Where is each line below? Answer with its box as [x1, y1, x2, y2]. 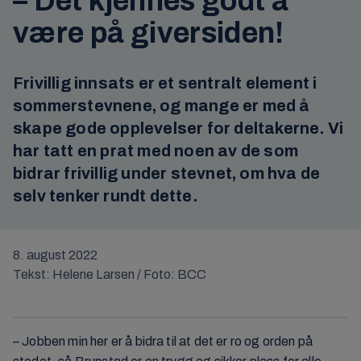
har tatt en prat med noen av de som [13, 142, 299, 160]
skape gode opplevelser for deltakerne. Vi [13, 119, 344, 137]
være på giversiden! [13, 17, 284, 49]
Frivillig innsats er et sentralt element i [13, 74, 317, 92]
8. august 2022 [13, 248, 98, 262]
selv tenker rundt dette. [13, 187, 197, 205]
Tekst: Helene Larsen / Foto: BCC [13, 268, 206, 281]
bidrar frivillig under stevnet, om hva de [13, 164, 321, 182]
